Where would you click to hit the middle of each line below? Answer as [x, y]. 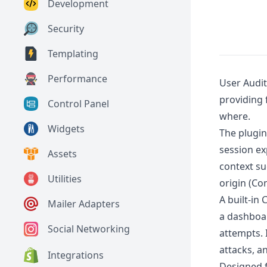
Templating [73, 54]
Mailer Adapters [84, 204]
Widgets [66, 129]
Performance [77, 79]
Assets [62, 154]
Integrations [76, 255]
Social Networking [89, 229]
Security [66, 29]
